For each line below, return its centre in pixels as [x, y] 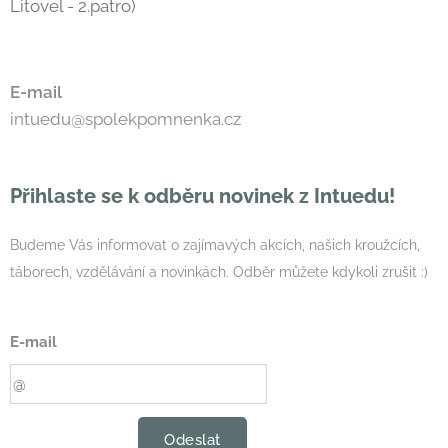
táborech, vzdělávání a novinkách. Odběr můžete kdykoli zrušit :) [219, 272]
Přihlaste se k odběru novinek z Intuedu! [205, 196]
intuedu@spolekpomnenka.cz [125, 119]
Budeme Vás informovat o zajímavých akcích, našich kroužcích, [215, 245]
